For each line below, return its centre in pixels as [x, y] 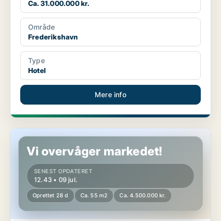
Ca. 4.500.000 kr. [143, 196]
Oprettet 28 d [51, 196]
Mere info [110, 95]
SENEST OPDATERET [63, 171]
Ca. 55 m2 [94, 196]
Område [42, 27]
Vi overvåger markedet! [95, 151]
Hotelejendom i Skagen [49, 133]
